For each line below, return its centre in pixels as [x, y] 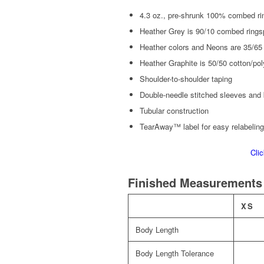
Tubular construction [174, 111]
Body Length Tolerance [175, 253]
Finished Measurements [195, 183]
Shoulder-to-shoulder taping [186, 79]
